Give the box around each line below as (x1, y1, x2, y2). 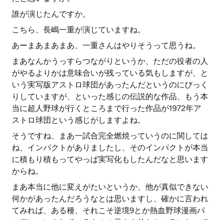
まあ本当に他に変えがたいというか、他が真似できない (12, 182, 208, 192)
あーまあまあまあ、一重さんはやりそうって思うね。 (12, 41, 200, 50)
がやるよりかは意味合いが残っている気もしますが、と (12, 68, 208, 78)
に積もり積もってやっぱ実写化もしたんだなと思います (12, 155, 208, 164)
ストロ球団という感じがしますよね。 (12, 115, 145, 125)
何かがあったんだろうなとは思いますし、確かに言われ (12, 194, 208, 203)
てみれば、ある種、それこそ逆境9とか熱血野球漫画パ (12, 206, 205, 215)
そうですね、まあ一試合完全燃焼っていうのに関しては (12, 131, 208, 140)
